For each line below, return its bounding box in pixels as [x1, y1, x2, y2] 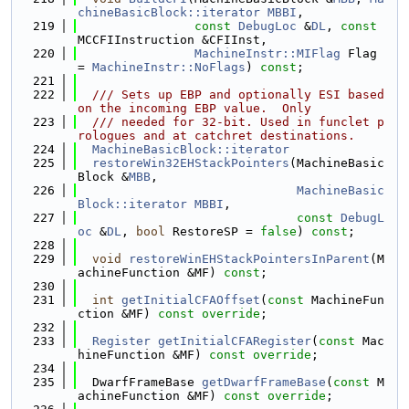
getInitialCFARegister [158, 334, 311, 348]
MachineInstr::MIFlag [194, 47, 341, 60]
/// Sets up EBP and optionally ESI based [78, 88, 384, 101]
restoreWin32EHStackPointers [92, 156, 289, 170]
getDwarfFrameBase [202, 375, 326, 389]
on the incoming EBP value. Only [78, 101, 311, 115]
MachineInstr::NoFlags [92, 60, 246, 74]
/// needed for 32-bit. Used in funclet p [78, 115, 384, 129]
